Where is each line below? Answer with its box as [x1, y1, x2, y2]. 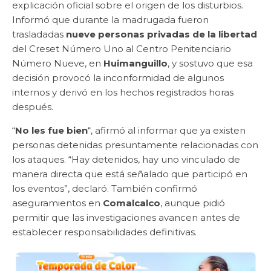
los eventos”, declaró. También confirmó [12, 182, 197, 194]
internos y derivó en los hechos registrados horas [12, 86, 233, 98]
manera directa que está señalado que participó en [12, 168, 247, 180]
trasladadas [12, 28, 66, 40]
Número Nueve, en [12, 57, 103, 69]
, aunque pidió [160, 197, 225, 209]
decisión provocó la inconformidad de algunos [12, 71, 224, 83]
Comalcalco [103, 197, 160, 209]
